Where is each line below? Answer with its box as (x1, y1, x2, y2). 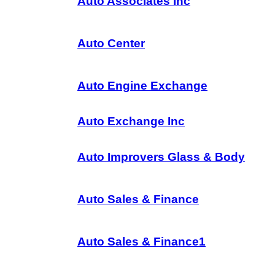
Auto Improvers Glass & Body (77, 150, 245, 163)
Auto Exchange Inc (77, 115, 185, 128)
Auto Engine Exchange (77, 79, 207, 92)
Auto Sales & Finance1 (77, 235, 206, 248)
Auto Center (77, 37, 145, 50)
